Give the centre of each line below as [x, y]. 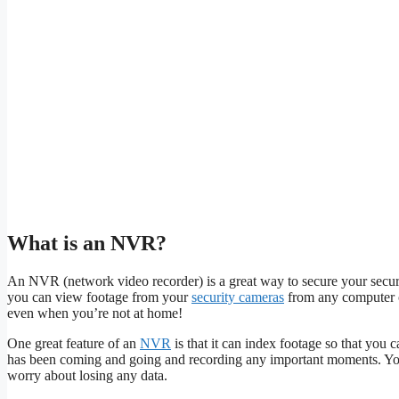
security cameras [238, 297]
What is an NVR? [87, 244]
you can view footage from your [99, 297]
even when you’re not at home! [95, 313]
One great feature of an [73, 344]
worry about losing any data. [87, 376]
